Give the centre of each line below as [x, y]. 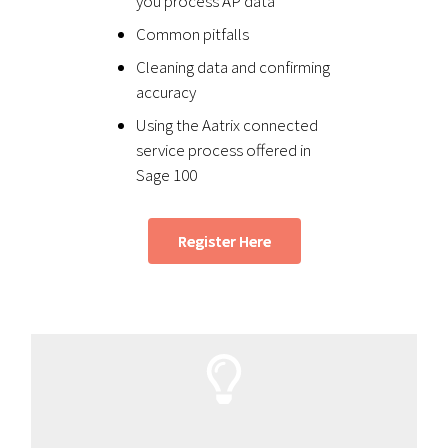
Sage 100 [167, 174]
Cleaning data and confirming [233, 66]
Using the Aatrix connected [227, 124]
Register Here [224, 240]
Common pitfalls [193, 33]
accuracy [166, 91]
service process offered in [224, 149]
